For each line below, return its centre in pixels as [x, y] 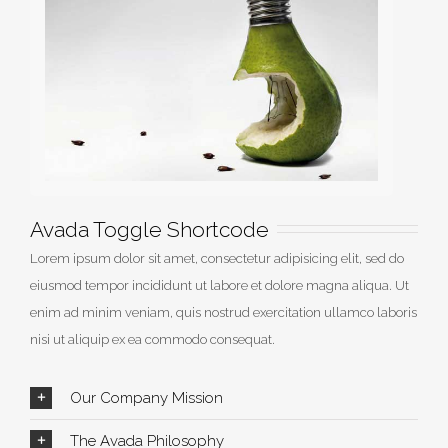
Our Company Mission [146, 397]
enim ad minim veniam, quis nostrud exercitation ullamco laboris [223, 312]
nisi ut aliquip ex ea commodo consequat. [152, 339]
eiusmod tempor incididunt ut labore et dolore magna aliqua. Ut [219, 285]
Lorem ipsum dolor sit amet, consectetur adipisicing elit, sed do [217, 258]
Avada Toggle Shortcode [149, 229]
